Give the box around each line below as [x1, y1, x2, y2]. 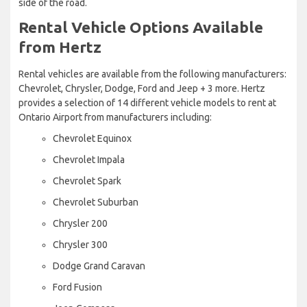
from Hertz [19, 38, 101, 56]
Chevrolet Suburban [53, 196, 138, 208]
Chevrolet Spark [53, 175, 121, 186]
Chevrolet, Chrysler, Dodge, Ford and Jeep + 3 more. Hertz [19, 82, 265, 94]
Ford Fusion [53, 281, 102, 293]
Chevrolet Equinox [53, 132, 132, 144]
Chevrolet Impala [53, 153, 125, 165]
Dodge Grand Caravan [53, 260, 145, 271]
